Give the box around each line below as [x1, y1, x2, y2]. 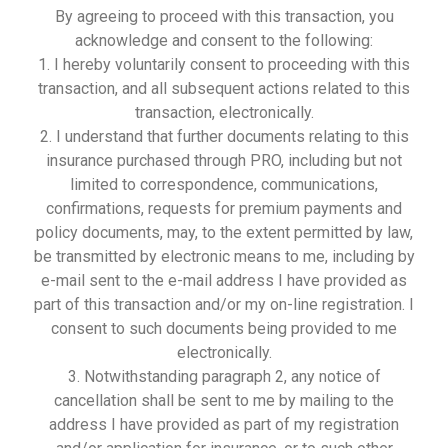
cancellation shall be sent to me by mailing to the [54, 391, 394, 411]
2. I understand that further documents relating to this [39, 127, 409, 147]
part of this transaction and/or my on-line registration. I [34, 295, 414, 315]
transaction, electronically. [134, 103, 314, 123]
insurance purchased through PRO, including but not [46, 151, 402, 171]
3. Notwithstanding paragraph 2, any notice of [67, 367, 381, 387]
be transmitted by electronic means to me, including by [33, 247, 415, 267]
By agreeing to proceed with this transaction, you [54, 7, 394, 27]
